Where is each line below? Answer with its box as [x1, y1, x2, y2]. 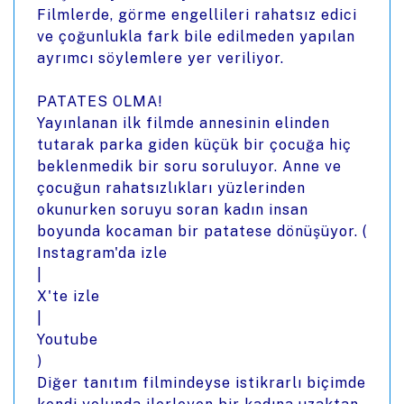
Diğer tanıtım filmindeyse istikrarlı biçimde [37, 374, 366, 391]
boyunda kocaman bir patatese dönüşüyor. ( [37, 223, 367, 240]
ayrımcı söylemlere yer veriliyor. [37, 50, 284, 67]
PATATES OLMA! [37, 93, 163, 110]
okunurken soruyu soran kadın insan [37, 201, 308, 218]
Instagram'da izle [37, 244, 168, 262]
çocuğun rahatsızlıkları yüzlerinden [37, 179, 306, 197]
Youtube [37, 331, 98, 348]
